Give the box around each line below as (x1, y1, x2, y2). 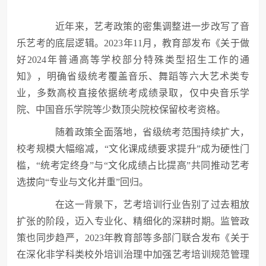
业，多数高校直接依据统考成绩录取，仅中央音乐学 (17, 88, 249, 98)
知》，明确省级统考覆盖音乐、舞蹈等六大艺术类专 (17, 71, 249, 81)
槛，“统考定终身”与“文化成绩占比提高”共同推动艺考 (17, 160, 249, 170)
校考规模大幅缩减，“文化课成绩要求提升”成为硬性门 (17, 144, 249, 154)
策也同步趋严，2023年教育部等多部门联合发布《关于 (17, 233, 249, 243)
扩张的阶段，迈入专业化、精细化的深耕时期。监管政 (17, 216, 249, 226)
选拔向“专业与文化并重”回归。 (17, 177, 148, 187)
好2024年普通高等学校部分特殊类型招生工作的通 (17, 55, 249, 65)
